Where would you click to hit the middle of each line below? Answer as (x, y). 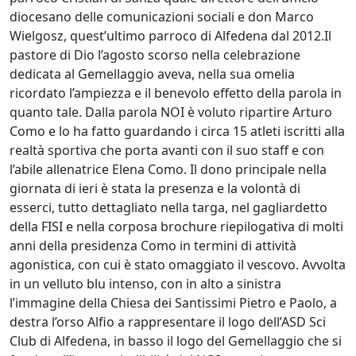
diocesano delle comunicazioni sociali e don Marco (162, 16)
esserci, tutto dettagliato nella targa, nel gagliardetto (168, 207)
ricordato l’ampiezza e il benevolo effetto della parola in (176, 93)
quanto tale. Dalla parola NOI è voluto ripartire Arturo (171, 112)
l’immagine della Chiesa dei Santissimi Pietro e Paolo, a (173, 302)
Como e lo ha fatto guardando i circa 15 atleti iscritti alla (177, 131)
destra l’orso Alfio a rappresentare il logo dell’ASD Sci (168, 321)
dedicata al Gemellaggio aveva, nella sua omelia (152, 74)
